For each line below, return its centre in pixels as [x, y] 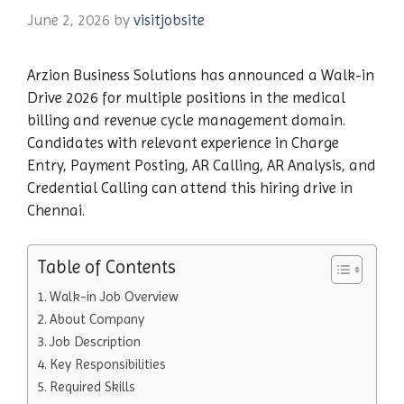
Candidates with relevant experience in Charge [183, 142]
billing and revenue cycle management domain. [186, 119]
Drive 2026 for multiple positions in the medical [186, 97]
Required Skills [93, 387]
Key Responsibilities [108, 364]
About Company [97, 319]
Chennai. [56, 210]
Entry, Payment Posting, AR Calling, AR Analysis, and [202, 165]
